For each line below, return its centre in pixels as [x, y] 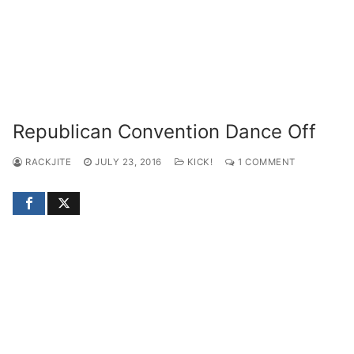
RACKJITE [47, 162]
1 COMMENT [265, 162]
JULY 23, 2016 [128, 162]
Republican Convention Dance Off [164, 131]
